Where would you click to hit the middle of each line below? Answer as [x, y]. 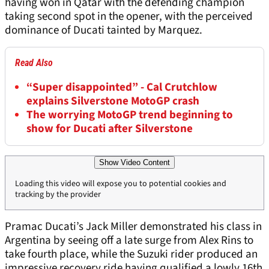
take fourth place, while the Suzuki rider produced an [131, 255]
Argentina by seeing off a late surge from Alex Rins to [129, 241]
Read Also [34, 63]
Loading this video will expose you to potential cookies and [121, 184]
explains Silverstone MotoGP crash [113, 101]
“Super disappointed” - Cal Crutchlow [122, 88]
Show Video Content [134, 163]
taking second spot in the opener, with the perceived [129, 17]
